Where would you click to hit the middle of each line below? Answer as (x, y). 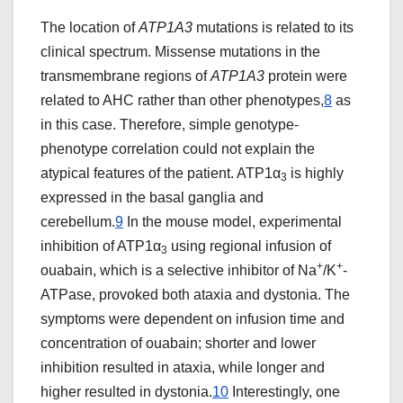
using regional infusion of (249, 246)
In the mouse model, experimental (233, 222)
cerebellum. (78, 222)
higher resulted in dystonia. (126, 392)
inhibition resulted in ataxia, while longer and (183, 368)
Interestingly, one (284, 392)
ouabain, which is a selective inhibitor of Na (179, 271)
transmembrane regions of (125, 76)
